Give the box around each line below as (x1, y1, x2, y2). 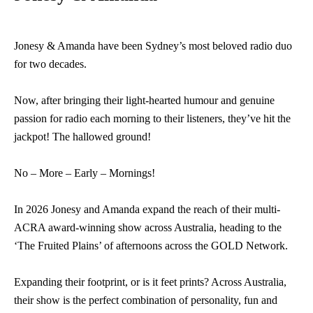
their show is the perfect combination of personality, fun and (14, 294, 277, 306)
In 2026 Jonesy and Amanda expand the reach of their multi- (14, 203, 280, 215)
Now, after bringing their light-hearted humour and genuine (14, 94, 275, 106)
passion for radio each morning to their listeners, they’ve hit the (14, 112, 291, 124)
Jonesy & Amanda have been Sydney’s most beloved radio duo (14, 40, 292, 52)
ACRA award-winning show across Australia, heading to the (14, 221, 282, 233)
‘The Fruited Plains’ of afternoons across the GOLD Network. (14, 240, 288, 252)
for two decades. (14, 58, 87, 70)
